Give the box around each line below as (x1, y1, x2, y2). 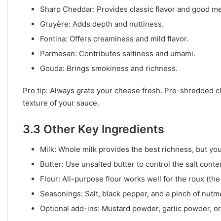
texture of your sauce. (23, 98, 99, 108)
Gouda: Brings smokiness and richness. (40, 64, 178, 74)
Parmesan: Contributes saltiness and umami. (40, 49, 195, 59)
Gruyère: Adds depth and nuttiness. (40, 19, 164, 29)
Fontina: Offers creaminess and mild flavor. (40, 34, 188, 44)
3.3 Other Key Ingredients (23, 122, 164, 137)
